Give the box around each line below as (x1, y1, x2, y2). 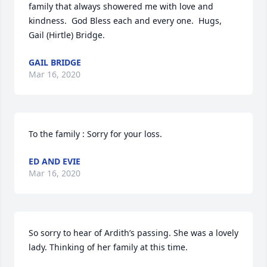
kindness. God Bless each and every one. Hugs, (29, 15, 222, 26)
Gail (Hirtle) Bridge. (29, 29, 105, 41)
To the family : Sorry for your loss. (29, 128, 162, 139)
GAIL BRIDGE (29, 57, 81, 68)
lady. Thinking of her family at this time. (29, 241, 188, 253)
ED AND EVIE (29, 156, 80, 167)
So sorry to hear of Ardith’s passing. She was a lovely (29, 227, 238, 238)
